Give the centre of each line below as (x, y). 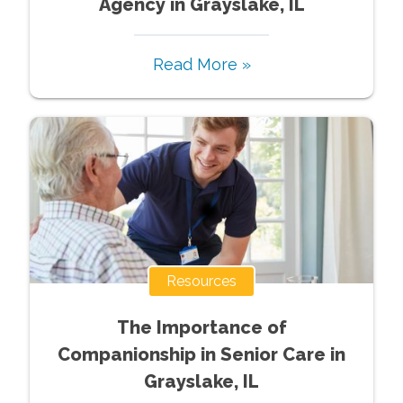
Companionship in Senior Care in (201, 354)
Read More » (201, 64)
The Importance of (201, 327)
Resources (201, 281)
